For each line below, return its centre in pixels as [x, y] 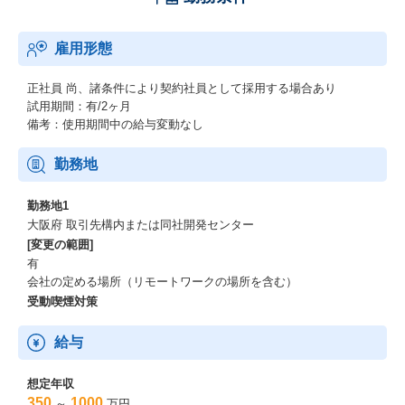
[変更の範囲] [60, 245]
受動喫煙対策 [62, 301]
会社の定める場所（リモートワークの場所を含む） [162, 282]
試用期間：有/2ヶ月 [79, 106]
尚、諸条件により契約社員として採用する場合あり [201, 88]
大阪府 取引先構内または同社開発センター [141, 225]
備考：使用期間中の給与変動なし [115, 124]
